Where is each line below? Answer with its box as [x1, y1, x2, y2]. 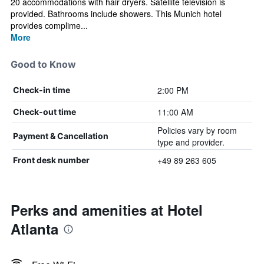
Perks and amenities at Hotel [11, 200, 203, 220]
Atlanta [11, 219, 58, 239]
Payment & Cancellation [13, 131, 108, 141]
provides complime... [11, 19, 88, 31]
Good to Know [11, 58, 76, 70]
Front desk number [13, 155, 90, 165]
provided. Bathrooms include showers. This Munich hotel [11, 8, 222, 19]
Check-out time [13, 107, 76, 117]
